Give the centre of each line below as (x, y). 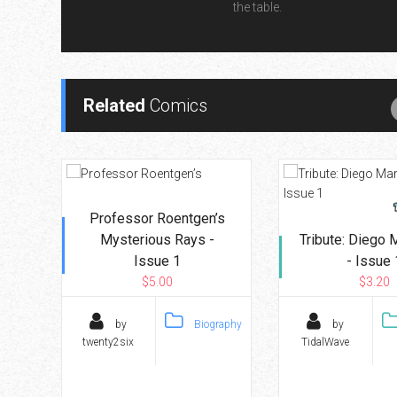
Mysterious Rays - (157, 240)
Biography (216, 325)
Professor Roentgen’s (157, 219)
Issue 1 (157, 261)
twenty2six (109, 343)
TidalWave (326, 343)
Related (114, 106)
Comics (176, 106)
